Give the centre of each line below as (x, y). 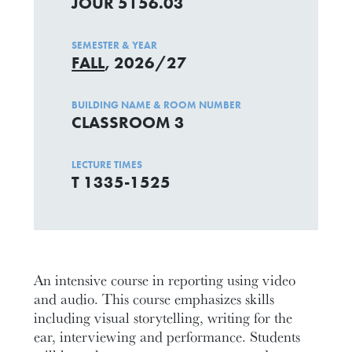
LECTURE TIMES (107, 165)
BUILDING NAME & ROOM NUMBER (157, 105)
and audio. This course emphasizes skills (154, 298)
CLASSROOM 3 (128, 122)
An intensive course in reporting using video (165, 279)
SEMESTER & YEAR (115, 45)
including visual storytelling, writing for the (163, 317)
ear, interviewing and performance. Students (167, 336)
